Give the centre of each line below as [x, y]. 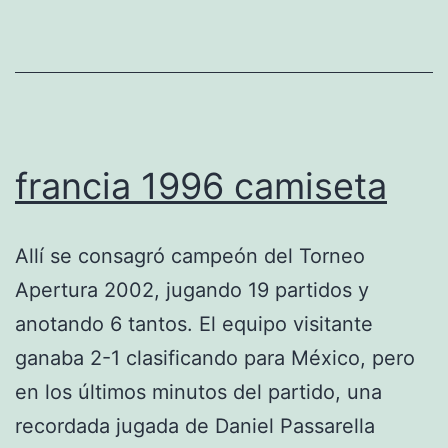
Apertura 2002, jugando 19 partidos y [192, 289]
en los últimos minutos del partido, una [198, 391]
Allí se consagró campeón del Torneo [190, 255]
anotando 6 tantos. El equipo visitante [194, 323]
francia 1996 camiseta [201, 185]
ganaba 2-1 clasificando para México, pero [215, 357]
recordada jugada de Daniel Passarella [195, 425]
